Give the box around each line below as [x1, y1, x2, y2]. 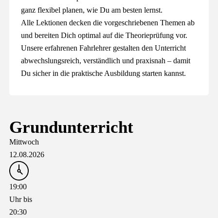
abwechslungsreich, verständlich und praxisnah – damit [21, 56, 191, 65]
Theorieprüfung [126, 31, 174, 39]
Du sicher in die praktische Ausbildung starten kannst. [21, 69, 186, 77]
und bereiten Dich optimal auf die [21, 31, 126, 39]
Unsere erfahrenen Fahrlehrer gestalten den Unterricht [21, 44, 186, 52]
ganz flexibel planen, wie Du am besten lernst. [21, 6, 163, 14]
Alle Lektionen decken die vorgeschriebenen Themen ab [21, 18, 195, 27]
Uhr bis [9, 195, 33, 203]
